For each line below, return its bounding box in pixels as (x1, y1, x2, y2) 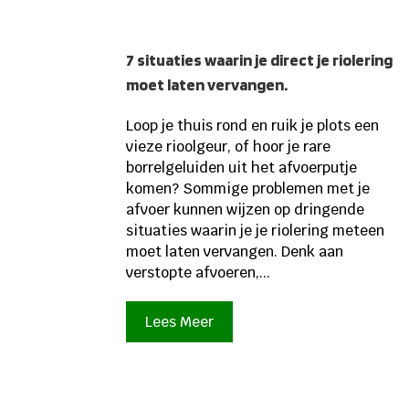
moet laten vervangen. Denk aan (126, 241, 344, 261)
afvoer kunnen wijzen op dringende (126, 199, 365, 219)
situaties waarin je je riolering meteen (126, 220, 385, 240)
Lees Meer (145, 311, 215, 331)
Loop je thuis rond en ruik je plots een (126, 115, 380, 135)
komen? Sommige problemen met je (126, 178, 371, 198)
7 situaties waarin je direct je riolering (126, 49, 393, 69)
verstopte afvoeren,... (126, 262, 271, 282)
